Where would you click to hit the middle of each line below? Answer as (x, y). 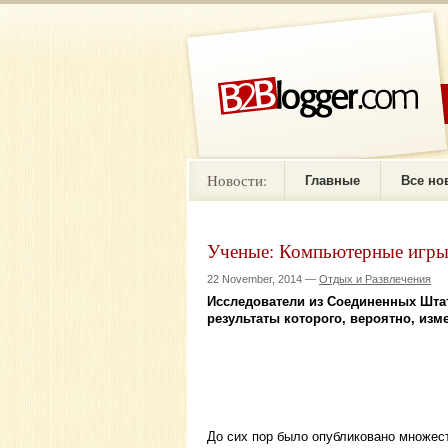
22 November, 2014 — (263, 279)
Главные (332, 180)
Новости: (237, 179)
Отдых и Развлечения (375, 279)
